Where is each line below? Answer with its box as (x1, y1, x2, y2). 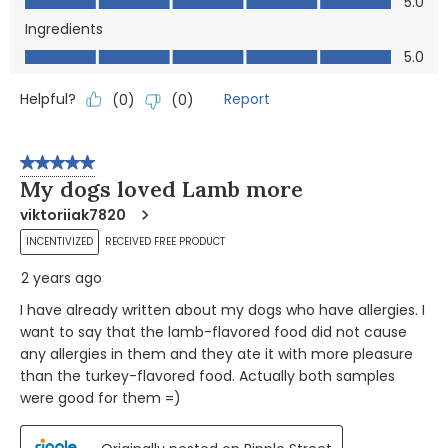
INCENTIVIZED (26, 233, 93, 249)
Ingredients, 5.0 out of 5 (20, 40, 184, 61)
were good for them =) (20, 388, 181, 409)
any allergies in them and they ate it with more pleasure (20, 344, 413, 365)
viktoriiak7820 (20, 205, 126, 226)
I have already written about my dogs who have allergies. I (20, 300, 425, 321)
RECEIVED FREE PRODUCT (105, 234, 225, 250)
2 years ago (21, 268, 102, 289)
